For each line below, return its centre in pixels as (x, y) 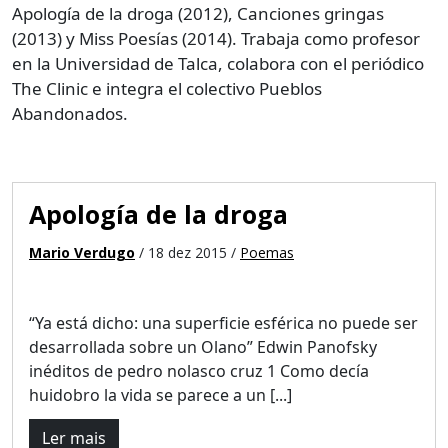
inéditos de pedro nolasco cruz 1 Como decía (199, 371)
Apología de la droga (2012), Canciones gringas (198, 13)
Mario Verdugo (82, 252)
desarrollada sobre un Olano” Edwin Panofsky (203, 347)
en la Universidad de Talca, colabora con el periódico (218, 63)
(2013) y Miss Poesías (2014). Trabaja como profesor (216, 38)
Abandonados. (70, 113)
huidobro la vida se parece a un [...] (160, 395)
